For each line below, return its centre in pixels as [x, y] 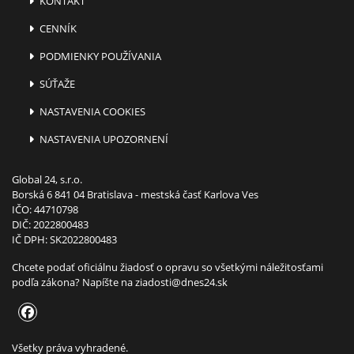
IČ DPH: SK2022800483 [64, 239]
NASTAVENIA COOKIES [92, 111]
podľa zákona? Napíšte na [73, 282]
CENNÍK [57, 28]
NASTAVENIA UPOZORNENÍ [103, 139]
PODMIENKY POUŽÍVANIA [100, 56]
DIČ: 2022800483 [50, 224]
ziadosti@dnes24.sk [181, 282]
